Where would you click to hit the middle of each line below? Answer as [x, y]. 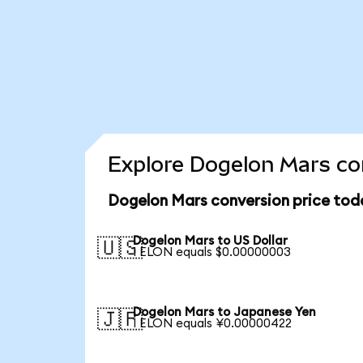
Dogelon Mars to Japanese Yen [225, 312]
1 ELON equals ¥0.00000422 [213, 323]
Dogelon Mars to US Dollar [211, 241]
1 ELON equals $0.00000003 [212, 253]
